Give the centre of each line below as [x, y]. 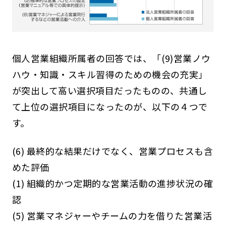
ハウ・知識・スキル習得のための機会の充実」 [110, 74]
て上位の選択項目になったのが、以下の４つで [110, 106]
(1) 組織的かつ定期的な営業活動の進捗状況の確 [112, 183]
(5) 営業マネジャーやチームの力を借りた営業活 [112, 215]
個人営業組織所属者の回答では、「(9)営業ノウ [111, 58]
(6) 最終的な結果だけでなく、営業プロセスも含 [112, 151]
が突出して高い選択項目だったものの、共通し [109, 90]
